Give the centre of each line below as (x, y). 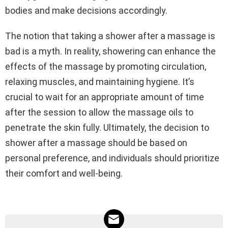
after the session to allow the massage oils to (99, 112)
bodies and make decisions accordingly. (86, 10)
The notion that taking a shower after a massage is (110, 36)
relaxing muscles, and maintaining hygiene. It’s (100, 81)
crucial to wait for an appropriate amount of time (105, 97)
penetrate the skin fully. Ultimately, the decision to (107, 127)
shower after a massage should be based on (96, 142)
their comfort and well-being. (64, 173)
